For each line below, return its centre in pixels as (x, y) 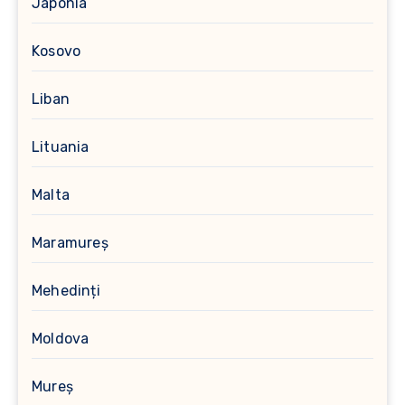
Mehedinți (66, 290)
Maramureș (70, 242)
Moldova (61, 338)
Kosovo (57, 51)
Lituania (61, 146)
